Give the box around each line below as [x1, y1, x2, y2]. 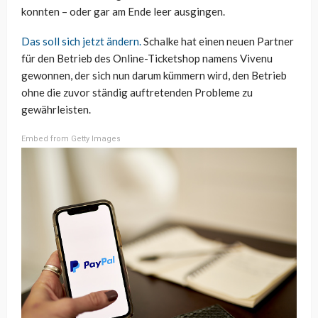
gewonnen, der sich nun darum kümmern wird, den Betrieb [21, 69, 287, 82]
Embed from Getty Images [21, 134, 121, 144]
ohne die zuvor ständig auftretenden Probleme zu [21, 86, 253, 99]
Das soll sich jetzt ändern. [21, 35, 141, 48]
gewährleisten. [21, 103, 91, 116]
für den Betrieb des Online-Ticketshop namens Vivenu [21, 52, 273, 65]
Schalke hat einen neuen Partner [141, 35, 294, 48]
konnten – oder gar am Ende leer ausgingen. [21, 5, 225, 18]
